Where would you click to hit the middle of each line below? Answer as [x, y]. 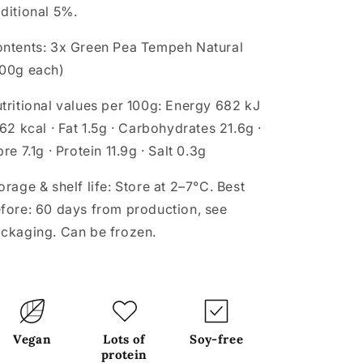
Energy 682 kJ [211, 105]
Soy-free [217, 339]
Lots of [124, 339]
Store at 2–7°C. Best [178, 186]
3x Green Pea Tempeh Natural [145, 47]
